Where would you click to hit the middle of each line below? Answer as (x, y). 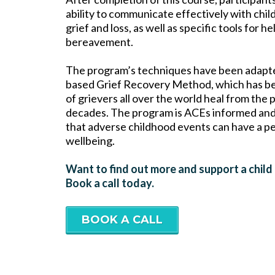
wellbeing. (90, 141)
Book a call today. (110, 183)
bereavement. (99, 42)
